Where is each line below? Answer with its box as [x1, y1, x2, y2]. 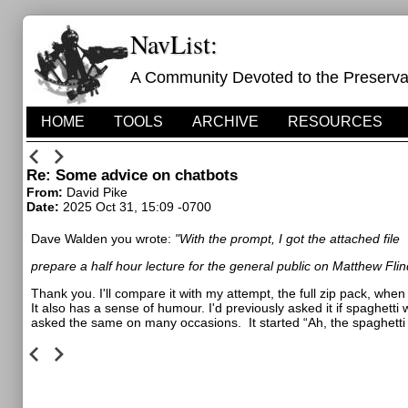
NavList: [130, 26, 218, 61]
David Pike [66, 185, 127, 199]
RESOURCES [288, 114, 382, 129]
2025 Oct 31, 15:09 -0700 [63, 199, 211, 214]
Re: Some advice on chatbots [26, 167, 238, 184]
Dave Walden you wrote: [31, 231, 175, 246]
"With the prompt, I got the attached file [175, 231, 400, 246]
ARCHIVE [192, 114, 259, 129]
